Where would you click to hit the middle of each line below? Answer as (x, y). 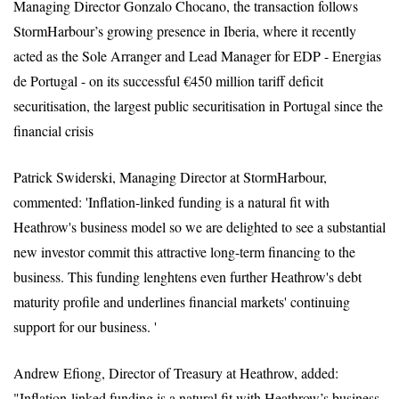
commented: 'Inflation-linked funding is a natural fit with (171, 202)
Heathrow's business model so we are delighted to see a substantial (199, 227)
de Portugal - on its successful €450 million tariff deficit (168, 81)
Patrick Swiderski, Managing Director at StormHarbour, (170, 177)
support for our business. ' (85, 326)
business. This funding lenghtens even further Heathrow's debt (187, 277)
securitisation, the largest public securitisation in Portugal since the (198, 106)
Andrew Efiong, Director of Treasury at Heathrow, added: (176, 373)
